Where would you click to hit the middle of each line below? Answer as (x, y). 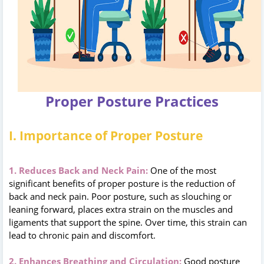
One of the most (183, 170)
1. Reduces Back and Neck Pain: (80, 170)
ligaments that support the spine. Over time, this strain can (128, 222)
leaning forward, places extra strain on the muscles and (121, 209)
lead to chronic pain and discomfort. (82, 235)
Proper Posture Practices (132, 101)
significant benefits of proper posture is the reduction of (122, 183)
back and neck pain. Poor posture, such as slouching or (120, 196)
